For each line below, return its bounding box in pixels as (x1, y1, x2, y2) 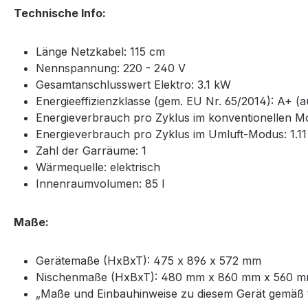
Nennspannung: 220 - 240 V (36, 61, 186, 75)
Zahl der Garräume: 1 (36, 144, 146, 157)
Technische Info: (14, 6, 106, 20)
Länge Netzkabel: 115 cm (36, 45, 165, 58)
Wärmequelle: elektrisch (36, 160, 160, 174)
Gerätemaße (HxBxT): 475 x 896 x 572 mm (36, 254, 261, 267)
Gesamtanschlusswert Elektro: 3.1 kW (36, 78, 231, 91)
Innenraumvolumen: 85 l (36, 177, 164, 190)
